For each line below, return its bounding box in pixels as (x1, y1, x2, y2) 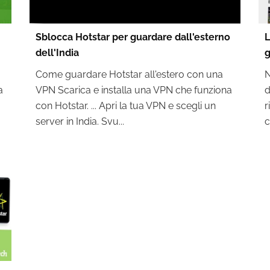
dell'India (35, 47, 79, 58)
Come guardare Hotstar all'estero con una (35, 69, 223, 80)
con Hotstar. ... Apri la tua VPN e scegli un (35, 100, 216, 111)
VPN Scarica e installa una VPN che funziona (35, 84, 232, 96)
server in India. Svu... (35, 116, 124, 127)
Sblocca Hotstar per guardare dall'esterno (35, 31, 230, 43)
